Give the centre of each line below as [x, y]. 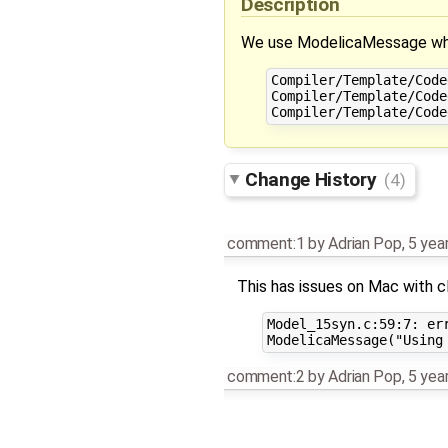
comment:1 [266, 243]
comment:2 [266, 377]
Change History [313, 179]
